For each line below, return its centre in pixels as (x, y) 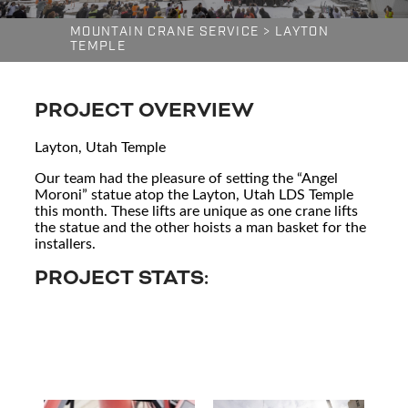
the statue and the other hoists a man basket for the (201, 226)
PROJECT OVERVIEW (145, 110)
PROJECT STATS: (122, 278)
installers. (66, 242)
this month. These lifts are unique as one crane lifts (197, 209)
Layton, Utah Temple (101, 146)
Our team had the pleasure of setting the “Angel (187, 177)
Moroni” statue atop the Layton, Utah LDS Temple (194, 193)
